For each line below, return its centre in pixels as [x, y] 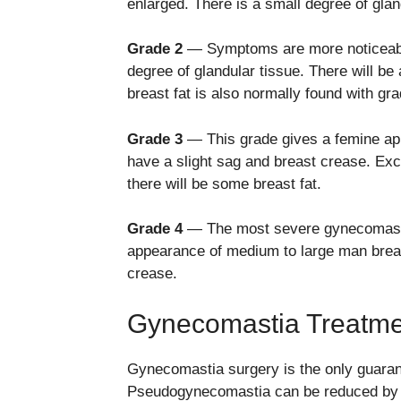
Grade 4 [155, 229]
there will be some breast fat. [226, 183]
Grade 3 [155, 139]
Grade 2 [155, 49]
